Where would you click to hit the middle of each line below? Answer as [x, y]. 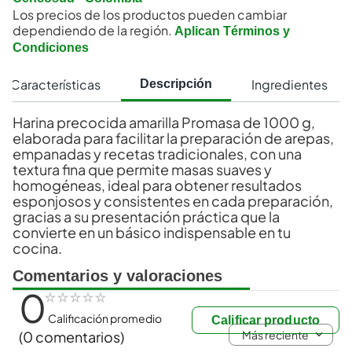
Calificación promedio [104, 318]
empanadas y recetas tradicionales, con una [157, 154]
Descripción [176, 83]
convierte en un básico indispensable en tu [152, 232]
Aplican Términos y [232, 31]
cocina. [37, 248]
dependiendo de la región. [92, 30]
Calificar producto [266, 320]
